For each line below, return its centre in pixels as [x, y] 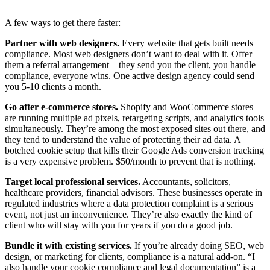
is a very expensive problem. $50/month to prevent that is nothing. [130, 161]
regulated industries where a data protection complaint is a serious [129, 203]
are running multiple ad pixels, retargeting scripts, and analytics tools [134, 118]
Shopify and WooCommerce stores [186, 107]
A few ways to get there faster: [63, 22]
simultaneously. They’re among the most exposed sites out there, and [135, 128]
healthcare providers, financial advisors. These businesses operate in [133, 192]
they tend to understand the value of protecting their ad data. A [123, 139]
